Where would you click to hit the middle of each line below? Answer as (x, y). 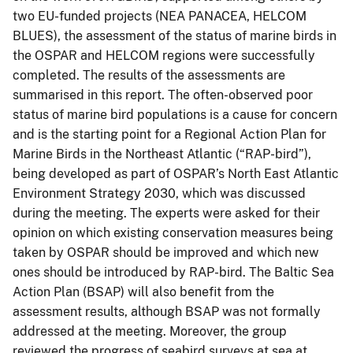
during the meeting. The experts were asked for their (166, 213)
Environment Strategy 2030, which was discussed (159, 193)
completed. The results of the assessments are (149, 75)
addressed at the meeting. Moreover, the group (150, 331)
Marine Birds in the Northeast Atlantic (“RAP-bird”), (162, 154)
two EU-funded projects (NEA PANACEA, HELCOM (160, 16)
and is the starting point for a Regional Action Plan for (169, 134)
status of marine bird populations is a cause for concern (175, 114)
